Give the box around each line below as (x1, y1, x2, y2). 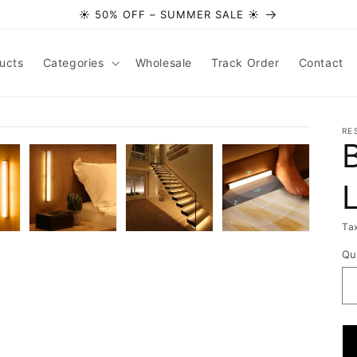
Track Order (210, 56, 280, 69)
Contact (298, 56, 343, 69)
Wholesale (135, 56, 192, 69)
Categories (42, 56, 104, 69)
